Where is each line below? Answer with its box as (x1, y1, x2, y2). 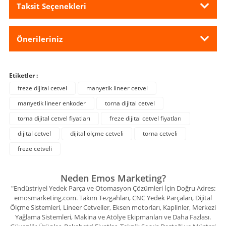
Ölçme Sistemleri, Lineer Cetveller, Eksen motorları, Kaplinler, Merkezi (10, 203, 216, 212)
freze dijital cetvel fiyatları (109, 114, 182, 123)
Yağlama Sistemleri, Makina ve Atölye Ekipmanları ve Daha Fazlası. (15, 212, 211, 221)
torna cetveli (143, 129, 178, 138)
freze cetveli (18, 144, 52, 153)
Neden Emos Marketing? (60, 172, 166, 184)
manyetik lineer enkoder (18, 99, 86, 107)
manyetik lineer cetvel (86, 84, 148, 92)
